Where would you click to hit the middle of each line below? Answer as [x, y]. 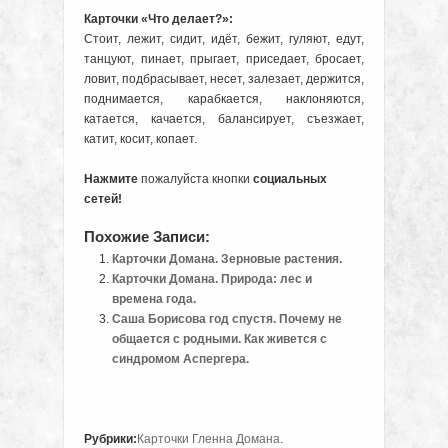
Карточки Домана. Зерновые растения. [227, 259]
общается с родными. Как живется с [220, 339]
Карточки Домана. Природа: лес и [212, 279]
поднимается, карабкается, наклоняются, [224, 99]
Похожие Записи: [147, 237]
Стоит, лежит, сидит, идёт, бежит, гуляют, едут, [224, 39]
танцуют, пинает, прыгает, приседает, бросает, [224, 59]
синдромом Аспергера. [181, 359]
